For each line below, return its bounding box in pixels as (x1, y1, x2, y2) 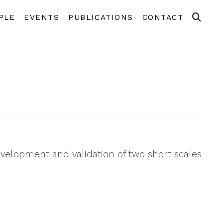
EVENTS (24, 12, 60, 22)
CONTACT (142, 12, 184, 22)
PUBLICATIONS (68, 12, 133, 22)
